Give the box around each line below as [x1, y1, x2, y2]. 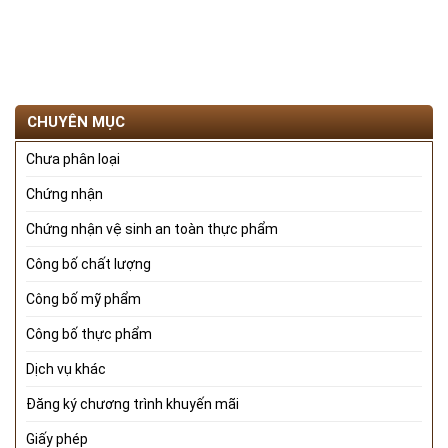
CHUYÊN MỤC [27, 113, 125, 132]
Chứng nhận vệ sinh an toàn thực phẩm [26, 221, 278, 238]
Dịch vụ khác [26, 361, 106, 378]
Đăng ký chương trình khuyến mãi [26, 396, 239, 413]
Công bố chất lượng [26, 256, 151, 273]
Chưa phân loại [26, 151, 120, 168]
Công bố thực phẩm [26, 326, 152, 343]
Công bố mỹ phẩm [26, 291, 141, 308]
